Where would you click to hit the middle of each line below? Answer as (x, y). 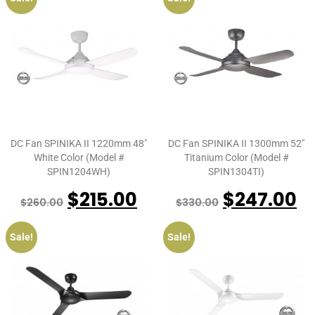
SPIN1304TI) (236, 172)
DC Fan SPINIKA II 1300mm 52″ (236, 144)
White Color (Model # (79, 158)
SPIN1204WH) (79, 172)
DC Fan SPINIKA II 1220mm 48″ (79, 144)
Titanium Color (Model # (236, 158)
